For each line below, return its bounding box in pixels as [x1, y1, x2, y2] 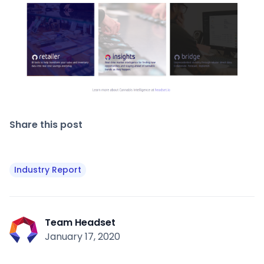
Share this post [9, 117, 82, 131]
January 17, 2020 [45, 229, 120, 243]
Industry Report [14, 163, 81, 176]
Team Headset [45, 215, 115, 229]
